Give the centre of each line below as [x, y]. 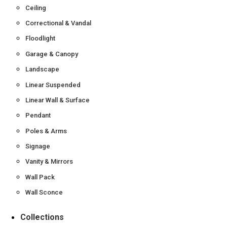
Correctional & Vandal [58, 23]
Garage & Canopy [52, 54]
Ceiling [36, 8]
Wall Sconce [44, 193]
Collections [42, 217]
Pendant [38, 116]
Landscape [42, 69]
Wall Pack [40, 177]
